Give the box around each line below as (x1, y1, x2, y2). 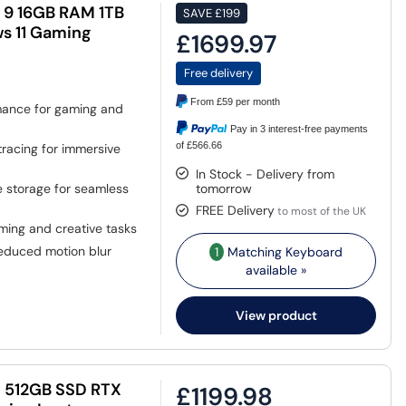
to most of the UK (275, 203, 367, 218)
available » (246, 261, 307, 278)
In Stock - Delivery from (196, 165, 335, 182)
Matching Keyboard (224, 243, 343, 260)
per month (233, 96, 281, 108)
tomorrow (196, 179, 253, 197)
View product (235, 306, 317, 324)
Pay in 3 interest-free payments (230, 123, 369, 135)
